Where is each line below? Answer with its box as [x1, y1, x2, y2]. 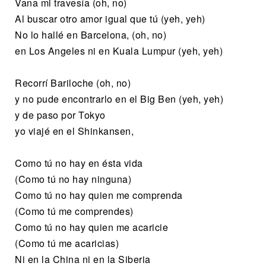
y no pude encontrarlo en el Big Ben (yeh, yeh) [15, 91, 223, 106]
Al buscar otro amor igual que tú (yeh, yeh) [15, 11, 205, 26]
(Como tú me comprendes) [15, 204, 134, 218]
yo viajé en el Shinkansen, [15, 123, 134, 138]
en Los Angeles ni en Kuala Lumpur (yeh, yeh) [15, 43, 223, 58]
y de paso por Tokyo [15, 107, 106, 122]
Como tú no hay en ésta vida [15, 156, 143, 170]
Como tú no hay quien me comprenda [15, 188, 183, 202]
